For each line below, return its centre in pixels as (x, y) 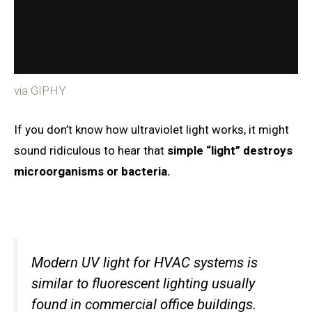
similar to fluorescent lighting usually (143, 283)
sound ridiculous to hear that (91, 150)
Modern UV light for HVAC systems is (145, 262)
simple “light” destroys (230, 150)
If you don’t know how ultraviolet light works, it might (151, 129)
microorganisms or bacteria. (94, 171)
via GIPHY (40, 91)
